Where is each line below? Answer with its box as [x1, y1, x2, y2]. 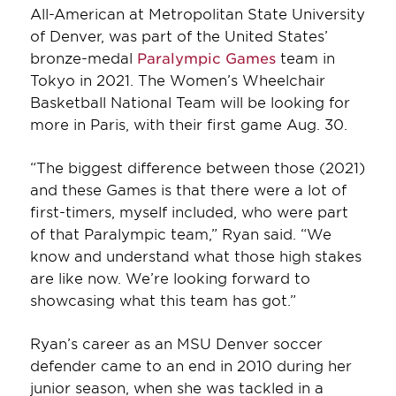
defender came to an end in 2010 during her [29, 356, 352, 375]
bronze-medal [29, 49, 137, 67]
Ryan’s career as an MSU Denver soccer [29, 334, 323, 353]
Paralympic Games [136, 49, 276, 67]
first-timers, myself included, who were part [29, 202, 348, 221]
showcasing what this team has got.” [29, 291, 296, 309]
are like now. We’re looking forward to [29, 269, 310, 287]
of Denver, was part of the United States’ [29, 27, 328, 45]
